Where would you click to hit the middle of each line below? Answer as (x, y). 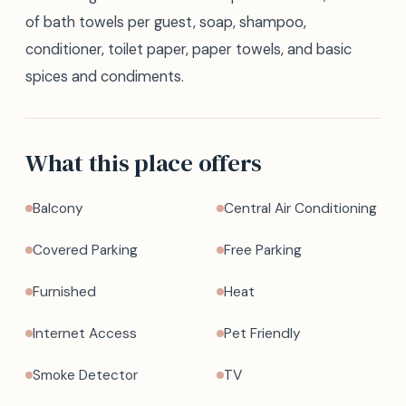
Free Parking (263, 250)
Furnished (64, 292)
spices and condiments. (105, 77)
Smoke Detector (85, 375)
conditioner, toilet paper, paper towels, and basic (188, 49)
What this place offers (144, 163)
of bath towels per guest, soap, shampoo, (166, 22)
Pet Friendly (262, 333)
